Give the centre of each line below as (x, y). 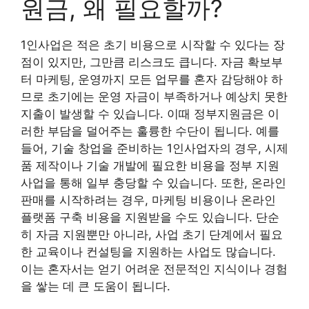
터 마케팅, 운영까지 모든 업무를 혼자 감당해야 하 (152, 79)
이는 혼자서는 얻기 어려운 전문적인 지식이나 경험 (154, 269)
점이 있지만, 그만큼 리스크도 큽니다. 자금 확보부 (152, 62)
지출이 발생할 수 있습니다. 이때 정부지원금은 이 (150, 113)
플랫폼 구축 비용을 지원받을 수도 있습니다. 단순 (150, 217)
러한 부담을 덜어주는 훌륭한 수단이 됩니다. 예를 (150, 131)
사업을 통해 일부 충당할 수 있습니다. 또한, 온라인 (153, 182)
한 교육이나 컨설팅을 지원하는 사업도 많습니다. (148, 251)
